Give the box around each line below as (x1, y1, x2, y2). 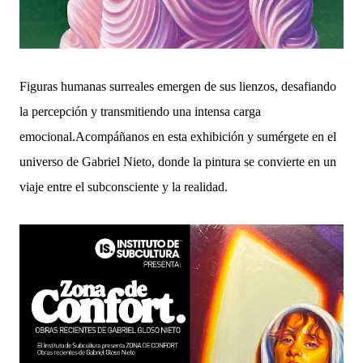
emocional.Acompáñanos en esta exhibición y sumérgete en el (19, 129, 336, 143)
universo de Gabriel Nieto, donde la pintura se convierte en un (19, 154, 336, 169)
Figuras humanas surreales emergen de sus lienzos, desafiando (19, 79, 336, 93)
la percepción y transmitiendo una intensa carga (19, 104, 261, 118)
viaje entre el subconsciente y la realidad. (19, 179, 228, 194)
